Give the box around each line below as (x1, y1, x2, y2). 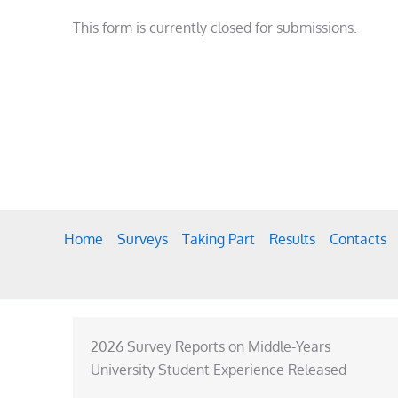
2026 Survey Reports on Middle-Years (91, 338, 330, 356)
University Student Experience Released (91, 361, 346, 379)
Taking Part (182, 230, 255, 249)
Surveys (117, 230, 168, 249)
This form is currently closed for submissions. (73, 18, 357, 36)
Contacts (330, 230, 386, 249)
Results (269, 230, 315, 249)
